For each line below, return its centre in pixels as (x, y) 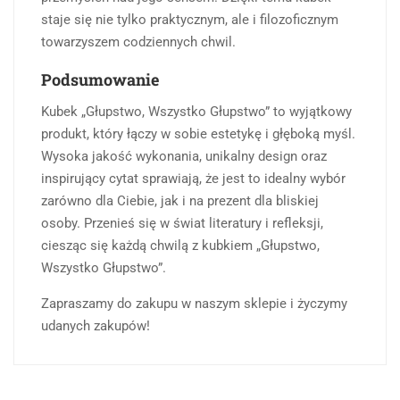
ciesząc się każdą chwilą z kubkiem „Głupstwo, (180, 245)
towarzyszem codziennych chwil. (138, 42)
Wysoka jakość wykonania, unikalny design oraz (184, 156)
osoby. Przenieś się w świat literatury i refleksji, (182, 223)
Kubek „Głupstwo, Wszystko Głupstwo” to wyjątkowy (196, 111)
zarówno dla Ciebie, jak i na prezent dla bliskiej (180, 200)
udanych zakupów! (96, 325)
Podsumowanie (100, 79)
